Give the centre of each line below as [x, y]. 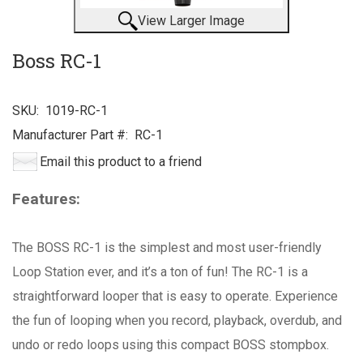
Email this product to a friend [121, 162]
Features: [46, 199]
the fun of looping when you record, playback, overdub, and [177, 321]
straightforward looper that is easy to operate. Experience [175, 297]
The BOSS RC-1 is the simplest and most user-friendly [167, 248]
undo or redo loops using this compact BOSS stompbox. [171, 345]
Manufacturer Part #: [70, 135]
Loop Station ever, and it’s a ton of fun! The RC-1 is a [160, 272]
